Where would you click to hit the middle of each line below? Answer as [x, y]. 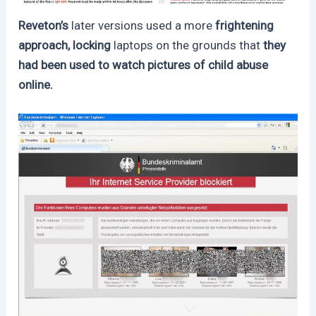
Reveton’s [45, 26]
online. [36, 85]
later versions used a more [142, 26]
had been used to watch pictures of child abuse [144, 65]
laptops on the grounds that [187, 45]
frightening [243, 26]
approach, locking [66, 45]
